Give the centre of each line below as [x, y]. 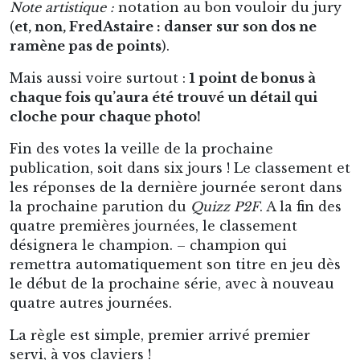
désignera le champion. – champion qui [148, 245]
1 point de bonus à [253, 78]
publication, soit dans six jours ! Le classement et [180, 168]
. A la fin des [301, 207]
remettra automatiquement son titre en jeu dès [175, 264]
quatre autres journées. [91, 303]
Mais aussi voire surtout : [100, 78]
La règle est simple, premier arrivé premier [160, 335]
